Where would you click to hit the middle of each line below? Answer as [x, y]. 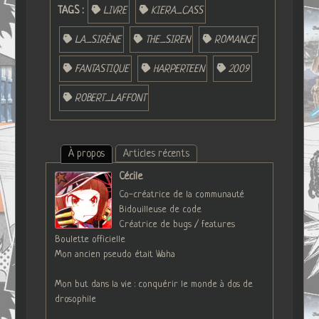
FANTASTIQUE [101, 69]
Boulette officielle [90, 239]
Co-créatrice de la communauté [182, 194]
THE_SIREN [167, 40]
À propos [86, 153]
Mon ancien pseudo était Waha [115, 254]
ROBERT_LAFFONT [110, 98]
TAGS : [72, 10]
